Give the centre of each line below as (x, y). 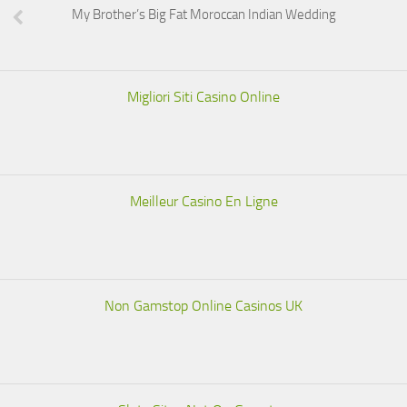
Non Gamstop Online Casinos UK (203, 306)
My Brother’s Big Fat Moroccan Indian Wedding (203, 15)
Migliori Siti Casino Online (203, 97)
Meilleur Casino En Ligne (203, 201)
